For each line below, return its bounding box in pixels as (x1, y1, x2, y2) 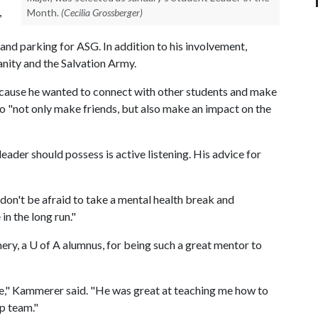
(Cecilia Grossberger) (61, 6, 143, 18)
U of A (29, 238, 60, 251)
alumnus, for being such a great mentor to (60, 238, 262, 251)
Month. (27, 6, 59, 18)
